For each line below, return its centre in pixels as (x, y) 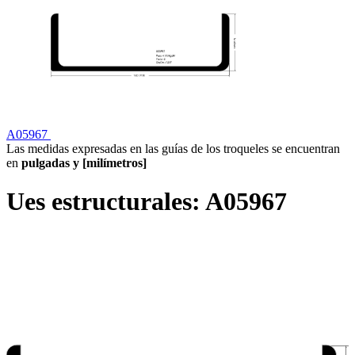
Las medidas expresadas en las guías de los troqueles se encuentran (173, 148)
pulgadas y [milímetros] (82, 162)
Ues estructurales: (106, 202)
